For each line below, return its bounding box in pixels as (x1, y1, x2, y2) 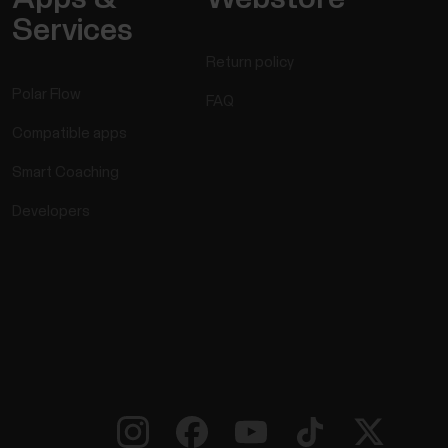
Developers (11, 204, 90, 220)
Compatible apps (11, 126, 127, 142)
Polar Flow (11, 87, 81, 103)
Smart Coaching (11, 165, 119, 181)
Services (11, 15, 133, 48)
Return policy (206, 55, 295, 71)
